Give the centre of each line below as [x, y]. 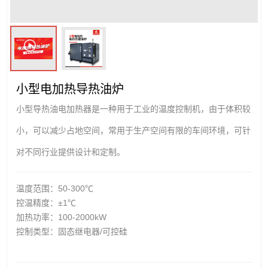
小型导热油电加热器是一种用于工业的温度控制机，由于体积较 [134, 109]
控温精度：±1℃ [46, 202]
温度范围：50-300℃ [55, 188]
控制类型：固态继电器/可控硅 [72, 231]
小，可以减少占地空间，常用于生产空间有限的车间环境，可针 [134, 130]
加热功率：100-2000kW [62, 217]
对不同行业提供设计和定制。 [71, 152]
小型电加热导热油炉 [70, 89]
